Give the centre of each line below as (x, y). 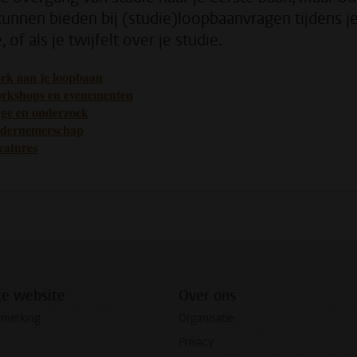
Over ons (207, 296)
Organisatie (206, 319)
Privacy (196, 342)
